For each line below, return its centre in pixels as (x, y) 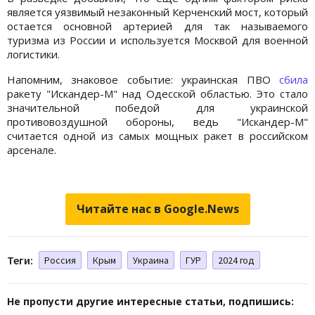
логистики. (35, 54)
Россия (60, 260)
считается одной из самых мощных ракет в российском (157, 135)
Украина (151, 260)
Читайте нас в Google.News (157, 208)
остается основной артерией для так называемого (157, 26)
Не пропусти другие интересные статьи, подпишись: (150, 301)
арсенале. (32, 149)
